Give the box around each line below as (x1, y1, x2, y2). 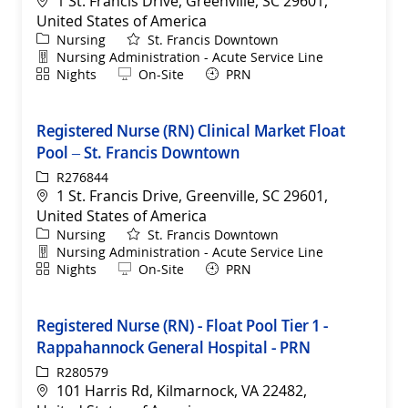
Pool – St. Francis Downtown (36, 140, 240, 163)
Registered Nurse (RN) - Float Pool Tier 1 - (36, 313, 328, 336)
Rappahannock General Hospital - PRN (36, 335, 311, 358)
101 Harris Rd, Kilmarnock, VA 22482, (56, 380, 307, 401)
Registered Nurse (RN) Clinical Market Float (36, 118, 345, 141)
